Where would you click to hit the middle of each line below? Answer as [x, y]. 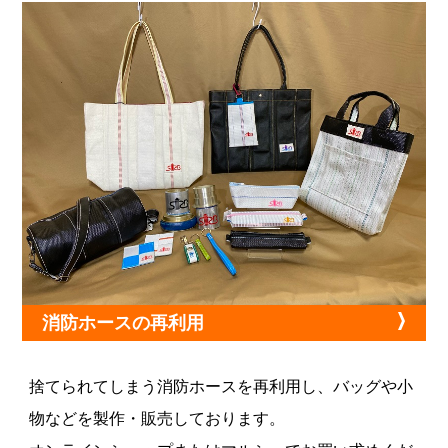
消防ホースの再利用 [123, 322]
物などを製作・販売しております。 [157, 418]
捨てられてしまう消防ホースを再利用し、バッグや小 [221, 386]
